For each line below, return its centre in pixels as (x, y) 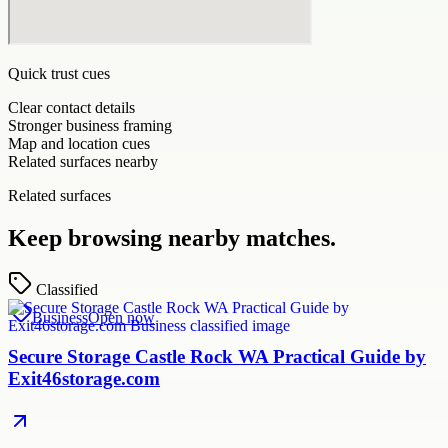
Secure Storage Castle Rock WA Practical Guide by (217, 357)
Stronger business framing (90, 125)
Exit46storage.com (84, 379)
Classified (67, 290)
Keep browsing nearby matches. (172, 237)
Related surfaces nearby (83, 161)
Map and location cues (79, 143)
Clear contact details (71, 107)
